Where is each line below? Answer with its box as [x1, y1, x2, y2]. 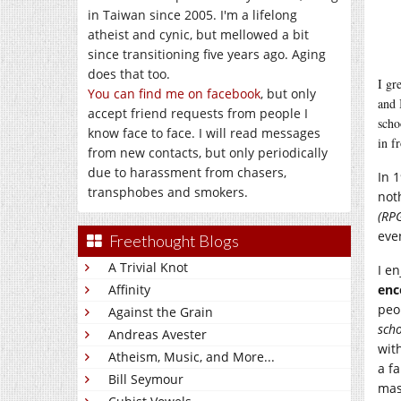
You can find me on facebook [88, 85, 260, 102]
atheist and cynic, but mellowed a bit [88, 26, 309, 43]
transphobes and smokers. [88, 183, 248, 200]
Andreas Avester [108, 326, 207, 343]
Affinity [108, 281, 150, 298]
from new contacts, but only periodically [88, 144, 328, 161]
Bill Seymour [108, 371, 183, 388]
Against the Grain [108, 303, 213, 320]
